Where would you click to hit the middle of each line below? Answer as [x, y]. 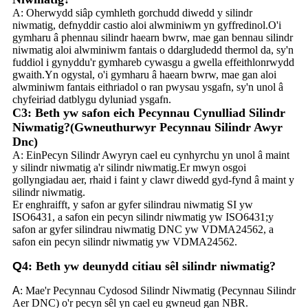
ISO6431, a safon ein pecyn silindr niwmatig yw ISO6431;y [143, 217]
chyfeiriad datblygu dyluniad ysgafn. [92, 99]
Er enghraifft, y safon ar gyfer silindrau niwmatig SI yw [133, 204]
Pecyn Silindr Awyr [84, 155]
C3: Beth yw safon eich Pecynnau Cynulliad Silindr [149, 112]
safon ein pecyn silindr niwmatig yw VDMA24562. [125, 241]
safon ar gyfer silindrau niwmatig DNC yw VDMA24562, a [143, 229]
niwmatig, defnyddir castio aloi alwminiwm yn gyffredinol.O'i [147, 25]
